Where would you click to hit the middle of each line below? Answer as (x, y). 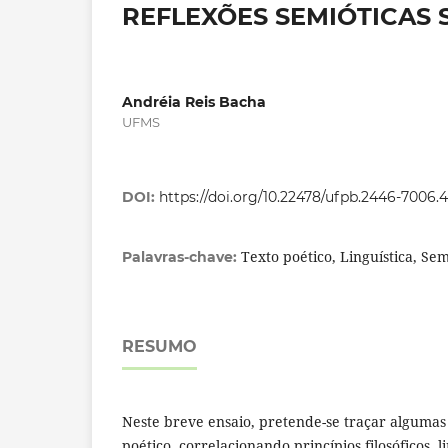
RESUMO (159, 347)
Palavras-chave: (181, 257)
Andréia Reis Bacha (194, 102)
